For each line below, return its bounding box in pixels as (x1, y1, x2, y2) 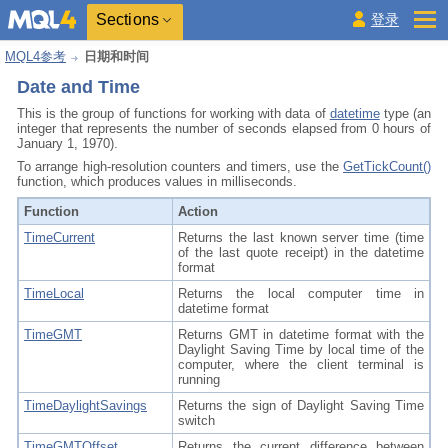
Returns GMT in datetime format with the (178, 327, 424, 342)
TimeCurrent (24, 230, 95, 245)
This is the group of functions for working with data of (17, 106, 330, 121)
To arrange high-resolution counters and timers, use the (17, 159, 343, 174)
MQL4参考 (5, 49, 66, 64)
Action (178, 204, 218, 219)
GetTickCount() (343, 159, 431, 174)
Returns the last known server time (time (178, 230, 424, 245)
